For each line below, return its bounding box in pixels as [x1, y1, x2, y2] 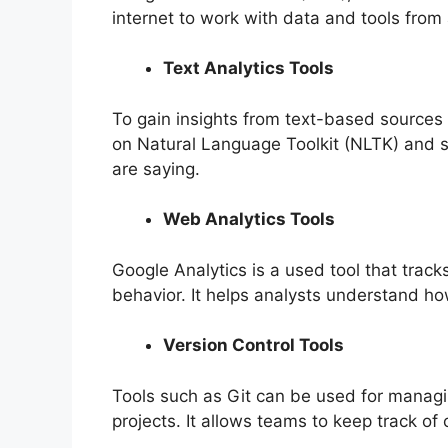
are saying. [112, 158, 200, 179]
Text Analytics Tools [163, 58, 334, 79]
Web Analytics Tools [163, 209, 335, 230]
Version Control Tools [163, 335, 344, 356]
